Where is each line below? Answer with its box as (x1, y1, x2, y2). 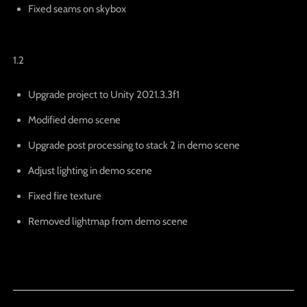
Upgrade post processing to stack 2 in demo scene (27, 138, 240, 151)
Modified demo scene (27, 113, 121, 126)
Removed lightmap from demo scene (27, 214, 188, 228)
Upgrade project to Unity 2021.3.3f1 (27, 88, 180, 101)
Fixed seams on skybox (27, 2, 126, 15)
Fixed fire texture (27, 189, 101, 202)
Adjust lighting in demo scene (27, 164, 152, 177)
